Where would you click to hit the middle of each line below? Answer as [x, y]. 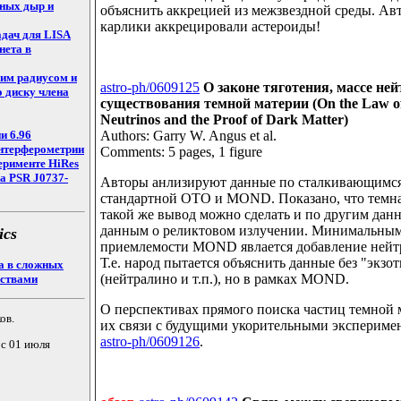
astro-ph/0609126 [150, 342]
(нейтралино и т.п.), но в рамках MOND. [225, 279]
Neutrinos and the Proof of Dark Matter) [224, 120]
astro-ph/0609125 [150, 88]
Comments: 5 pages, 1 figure [181, 152]
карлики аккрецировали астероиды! [210, 27]
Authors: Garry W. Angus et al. [188, 136]
